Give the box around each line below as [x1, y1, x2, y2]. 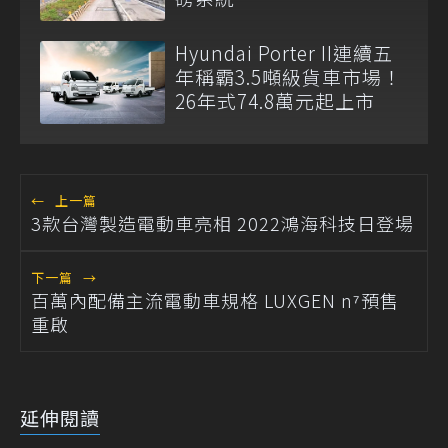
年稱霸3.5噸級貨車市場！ [175, 63, 402, 91]
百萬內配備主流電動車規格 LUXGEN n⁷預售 [31, 287, 399, 314]
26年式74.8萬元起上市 [175, 87, 375, 115]
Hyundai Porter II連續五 [175, 39, 393, 67]
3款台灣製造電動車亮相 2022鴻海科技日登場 [31, 210, 414, 237]
